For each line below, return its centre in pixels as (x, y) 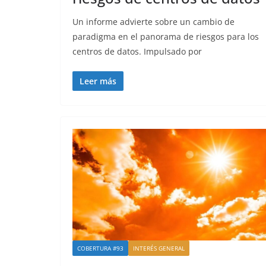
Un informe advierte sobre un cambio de (153, 22)
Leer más (98, 81)
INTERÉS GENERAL (159, 248)
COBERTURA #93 (100, 248)
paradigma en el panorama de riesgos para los (166, 37)
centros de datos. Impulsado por (137, 52)
